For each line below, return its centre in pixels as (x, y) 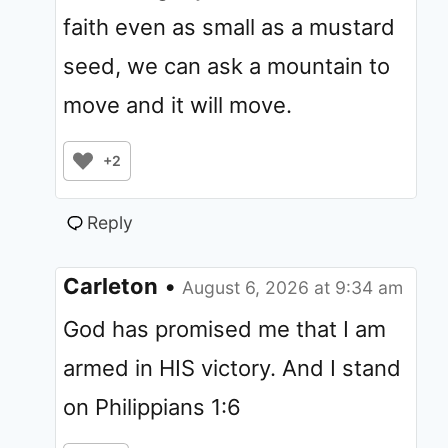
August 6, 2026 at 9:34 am (292, 287)
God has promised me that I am (224, 328)
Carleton (110, 285)
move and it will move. (177, 104)
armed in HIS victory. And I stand (232, 367)
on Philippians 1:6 (152, 406)
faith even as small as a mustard (229, 26)
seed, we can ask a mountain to (226, 65)
